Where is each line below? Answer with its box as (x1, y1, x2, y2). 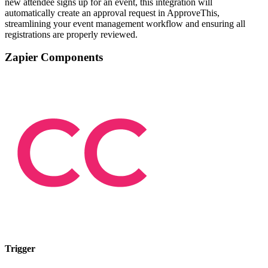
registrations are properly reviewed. (5, 29, 138, 39)
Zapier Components (5, 51, 103, 64)
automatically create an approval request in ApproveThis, (5, 7, 220, 18)
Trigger (5, 243, 35, 254)
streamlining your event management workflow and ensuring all (5, 18, 245, 29)
